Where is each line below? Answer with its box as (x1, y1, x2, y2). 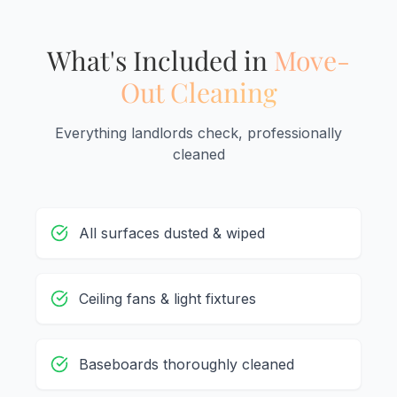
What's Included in (47, 43, 274, 79)
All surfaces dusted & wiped (79, 224, 265, 243)
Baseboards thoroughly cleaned (79, 355, 294, 374)
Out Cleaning (120, 74, 277, 111)
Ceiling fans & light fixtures (79, 290, 256, 308)
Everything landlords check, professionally (55, 124, 342, 143)
